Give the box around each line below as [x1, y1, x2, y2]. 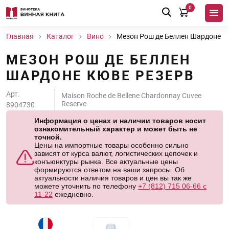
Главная [6, 32, 34, 40]
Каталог [47, 32, 74, 40]
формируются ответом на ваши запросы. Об [34, 166, 185, 174]
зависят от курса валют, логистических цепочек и [34, 149, 198, 157]
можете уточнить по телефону [34, 182, 138, 190]
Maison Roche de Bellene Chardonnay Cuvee [61, 91, 202, 100]
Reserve [61, 100, 87, 108]
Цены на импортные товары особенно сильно [34, 141, 189, 149]
